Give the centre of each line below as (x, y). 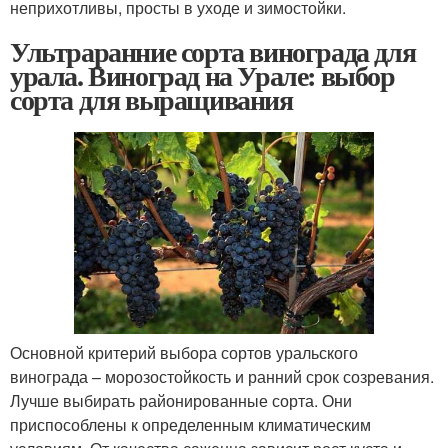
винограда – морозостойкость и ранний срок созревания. (222, 376)
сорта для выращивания (151, 99)
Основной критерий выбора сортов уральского (184, 352)
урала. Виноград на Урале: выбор (202, 75)
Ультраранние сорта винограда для (213, 51)
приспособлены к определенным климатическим (190, 424)
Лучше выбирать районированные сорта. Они (181, 400)
